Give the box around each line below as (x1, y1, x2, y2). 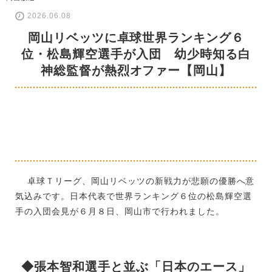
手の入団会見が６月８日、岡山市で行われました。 (15, 206, 225, 216)
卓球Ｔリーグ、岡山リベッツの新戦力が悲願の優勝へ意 (15, 175, 255, 186)
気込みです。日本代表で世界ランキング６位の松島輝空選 (15, 191, 252, 201)
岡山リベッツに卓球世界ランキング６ (27, 30, 245, 44)
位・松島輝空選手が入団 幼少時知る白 (21, 47, 251, 61)
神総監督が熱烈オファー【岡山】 (40, 63, 232, 77)
